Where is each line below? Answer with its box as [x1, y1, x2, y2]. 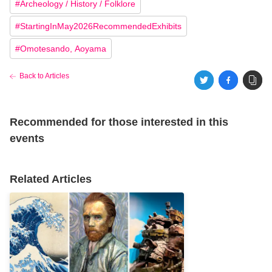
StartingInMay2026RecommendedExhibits [20, 21, 182, 32]
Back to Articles [19, 72, 69, 81]
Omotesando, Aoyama [20, 44, 106, 54]
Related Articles [10, 173, 92, 186]
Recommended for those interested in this [10, 116, 228, 129]
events [10, 132, 44, 145]
